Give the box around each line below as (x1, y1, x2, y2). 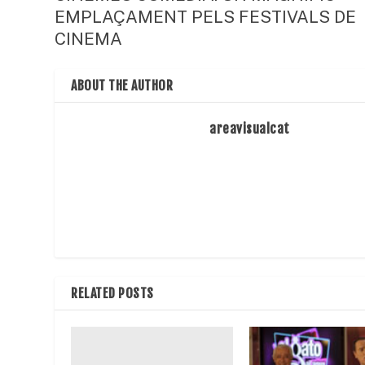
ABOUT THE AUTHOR (71, 77, 174, 95)
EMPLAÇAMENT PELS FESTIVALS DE (55, 7, 357, 28)
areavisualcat (209, 121, 290, 138)
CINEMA (55, 29, 127, 50)
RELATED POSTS (71, 285, 154, 302)
